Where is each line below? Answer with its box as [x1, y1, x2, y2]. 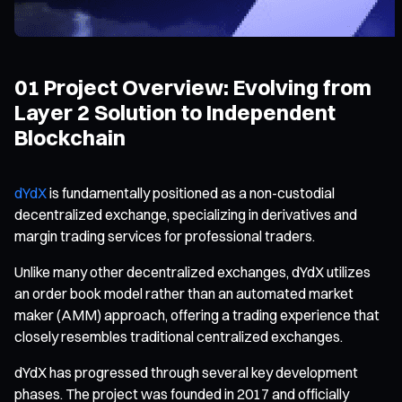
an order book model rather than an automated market [14, 284, 354, 302]
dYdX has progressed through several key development [14, 363, 358, 381]
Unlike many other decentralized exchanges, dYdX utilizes [14, 262, 371, 281]
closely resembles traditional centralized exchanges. [14, 327, 343, 345]
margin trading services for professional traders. [14, 226, 315, 245]
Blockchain [14, 123, 126, 151]
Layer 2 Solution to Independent [14, 98, 336, 126]
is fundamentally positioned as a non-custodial [47, 183, 335, 202]
